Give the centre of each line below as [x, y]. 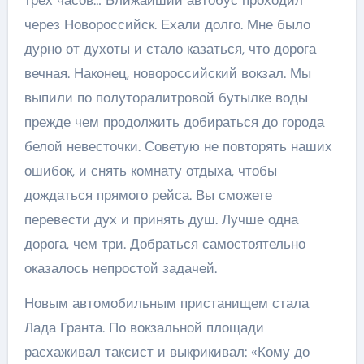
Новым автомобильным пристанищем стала [166, 303]
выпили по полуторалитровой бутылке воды [166, 98]
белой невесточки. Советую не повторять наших [178, 147]
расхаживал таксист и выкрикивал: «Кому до [167, 352]
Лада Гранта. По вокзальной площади [144, 328]
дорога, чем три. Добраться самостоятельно [165, 244]
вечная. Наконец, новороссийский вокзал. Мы [167, 74]
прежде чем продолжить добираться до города [174, 122]
